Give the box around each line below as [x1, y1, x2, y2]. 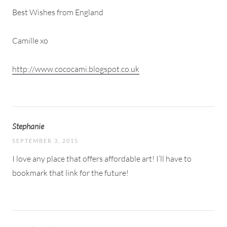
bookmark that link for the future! [12, 167, 129, 178]
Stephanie [12, 121, 44, 131]
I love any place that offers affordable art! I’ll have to [12, 153, 192, 164]
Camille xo [12, 35, 48, 46]
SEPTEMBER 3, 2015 [12, 137, 79, 144]
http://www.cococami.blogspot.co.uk [12, 63, 139, 74]
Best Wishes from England [12, 7, 103, 17]
